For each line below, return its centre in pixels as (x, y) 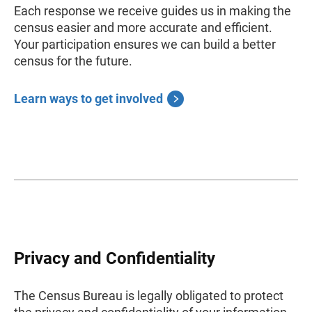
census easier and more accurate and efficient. (143, 28)
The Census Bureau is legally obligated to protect (149, 296)
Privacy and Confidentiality (115, 258)
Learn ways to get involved (88, 99)
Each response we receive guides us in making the (153, 11)
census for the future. (73, 61)
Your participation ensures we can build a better (145, 44)
